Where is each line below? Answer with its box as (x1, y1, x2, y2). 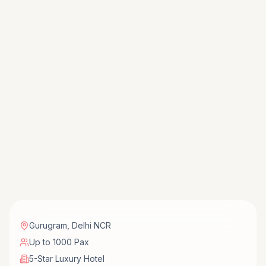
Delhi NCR (72, 220, 111, 231)
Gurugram (29, 220, 67, 231)
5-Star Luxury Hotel (29, 254, 104, 264)
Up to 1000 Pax (29, 237, 89, 248)
